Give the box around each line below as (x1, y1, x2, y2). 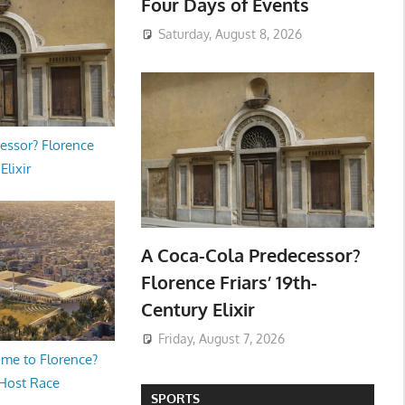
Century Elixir (140, 297, 255, 321)
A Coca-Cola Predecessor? (140, 242, 361, 267)
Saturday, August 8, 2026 (157, 26, 302, 42)
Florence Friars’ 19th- (140, 269, 317, 294)
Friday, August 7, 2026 (157, 331, 285, 347)
